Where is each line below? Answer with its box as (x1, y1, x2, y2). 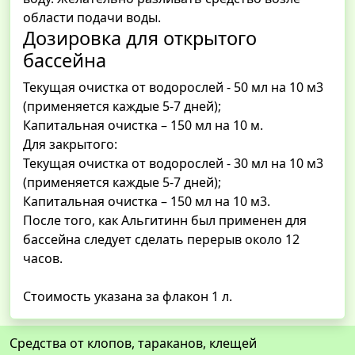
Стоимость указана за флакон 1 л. (23, 288, 232, 306)
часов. (23, 250, 63, 268)
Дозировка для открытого (23, 25, 257, 52)
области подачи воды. (23, 9, 161, 27)
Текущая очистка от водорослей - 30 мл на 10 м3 (23, 155, 323, 173)
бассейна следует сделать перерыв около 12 (23, 231, 300, 249)
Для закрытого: (23, 136, 117, 154)
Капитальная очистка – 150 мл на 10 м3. (23, 193, 270, 211)
